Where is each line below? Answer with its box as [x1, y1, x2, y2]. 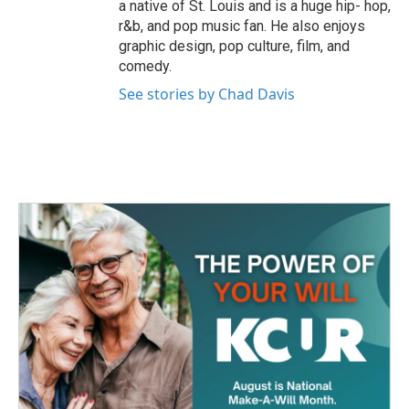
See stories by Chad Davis [119, 84, 295, 105]
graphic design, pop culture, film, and [119, 37, 350, 56]
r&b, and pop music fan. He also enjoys [119, 17, 365, 36]
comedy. [119, 58, 172, 76]
